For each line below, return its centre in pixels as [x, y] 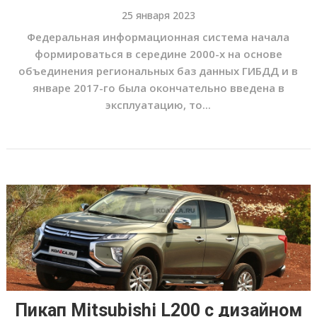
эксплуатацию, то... [158, 105]
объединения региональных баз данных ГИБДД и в [158, 71]
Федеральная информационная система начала [158, 37]
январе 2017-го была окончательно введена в [158, 88]
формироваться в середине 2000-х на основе [158, 54]
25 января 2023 [158, 15]
